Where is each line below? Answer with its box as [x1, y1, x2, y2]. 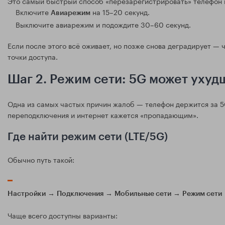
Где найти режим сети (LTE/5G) [8, 132, 168, 143]
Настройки [8, 190, 46, 198]
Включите [16, 6, 51, 18]
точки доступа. [8, 51, 58, 62]
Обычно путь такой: [8, 154, 74, 165]
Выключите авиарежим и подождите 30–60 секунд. [16, 19, 191, 30]
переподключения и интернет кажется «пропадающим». [8, 109, 198, 121]
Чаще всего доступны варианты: [8, 209, 118, 221]
